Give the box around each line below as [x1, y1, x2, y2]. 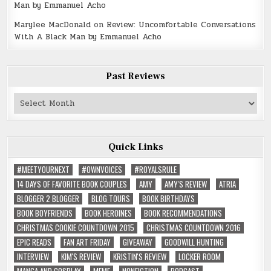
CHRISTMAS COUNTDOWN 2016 [146, 221, 241, 233]
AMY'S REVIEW [165, 177, 207, 190]
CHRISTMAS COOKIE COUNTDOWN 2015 [17, 221, 135, 233]
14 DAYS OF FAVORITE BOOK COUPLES [17, 177, 128, 190]
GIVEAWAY [123, 235, 153, 248]
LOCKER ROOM [178, 250, 221, 263]
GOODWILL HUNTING [165, 235, 224, 248]
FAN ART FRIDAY [64, 235, 111, 248]
